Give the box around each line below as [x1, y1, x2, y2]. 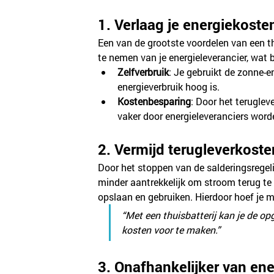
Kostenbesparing [117, 94, 191, 108]
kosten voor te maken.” [122, 223, 221, 236]
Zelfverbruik [117, 65, 169, 78]
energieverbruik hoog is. [117, 80, 220, 93]
